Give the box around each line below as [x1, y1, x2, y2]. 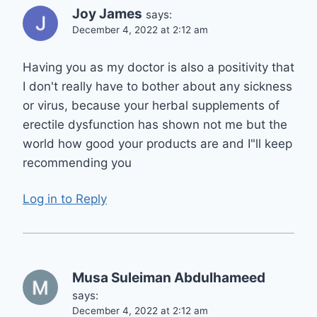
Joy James [72, 6, 142, 23]
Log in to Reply [23, 191, 107, 206]
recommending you [23, 156, 132, 171]
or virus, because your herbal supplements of [23, 98, 279, 113]
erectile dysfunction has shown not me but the [23, 117, 287, 132]
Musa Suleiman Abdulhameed [72, 269, 265, 286]
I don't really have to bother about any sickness [23, 79, 292, 94]
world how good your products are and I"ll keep [23, 137, 292, 151]
